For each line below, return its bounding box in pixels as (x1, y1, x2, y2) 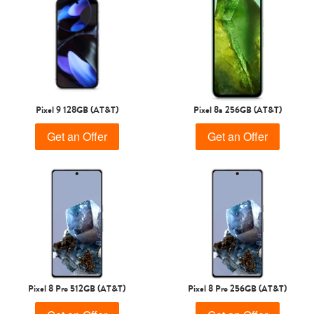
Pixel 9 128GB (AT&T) (35, 102, 118, 116)
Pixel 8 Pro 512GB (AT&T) (28, 281, 125, 295)
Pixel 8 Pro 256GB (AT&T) (188, 281, 287, 295)
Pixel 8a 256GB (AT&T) (193, 102, 282, 116)
